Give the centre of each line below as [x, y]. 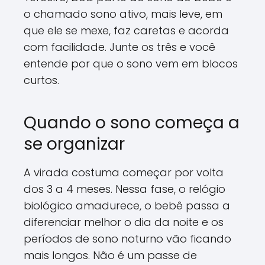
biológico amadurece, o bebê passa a [127, 205]
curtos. [41, 80]
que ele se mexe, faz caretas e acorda [126, 30]
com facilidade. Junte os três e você [119, 47]
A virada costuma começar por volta [124, 172]
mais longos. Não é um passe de [110, 255]
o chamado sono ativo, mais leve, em [123, 14]
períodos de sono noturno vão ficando [127, 238]
